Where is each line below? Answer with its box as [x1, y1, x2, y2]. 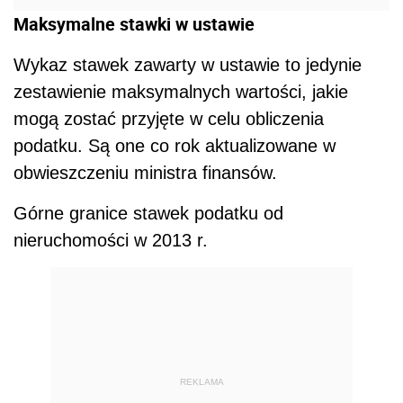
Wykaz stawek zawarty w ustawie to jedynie [13, 55, 362, 76]
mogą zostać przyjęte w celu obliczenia [13, 109, 324, 130]
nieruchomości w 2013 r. [13, 230, 208, 251]
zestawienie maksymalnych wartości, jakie [13, 82, 348, 103]
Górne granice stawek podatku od [13, 203, 283, 224]
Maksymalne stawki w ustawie [13, 12, 255, 37]
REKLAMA [179, 376, 224, 387]
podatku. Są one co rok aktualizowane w [13, 136, 336, 157]
